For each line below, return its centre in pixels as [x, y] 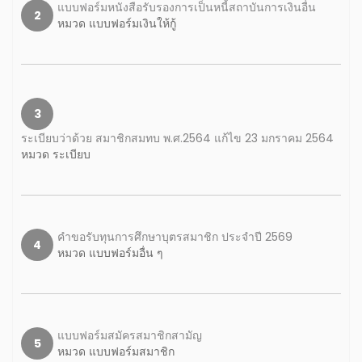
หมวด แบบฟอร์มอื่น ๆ [110, 253]
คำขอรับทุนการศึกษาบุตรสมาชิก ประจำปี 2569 [175, 237]
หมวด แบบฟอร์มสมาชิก [116, 351]
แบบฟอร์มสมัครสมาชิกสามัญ [130, 335]
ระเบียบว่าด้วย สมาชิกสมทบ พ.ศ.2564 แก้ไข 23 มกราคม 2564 [177, 138]
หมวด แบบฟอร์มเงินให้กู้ [117, 23]
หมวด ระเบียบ [56, 154]
